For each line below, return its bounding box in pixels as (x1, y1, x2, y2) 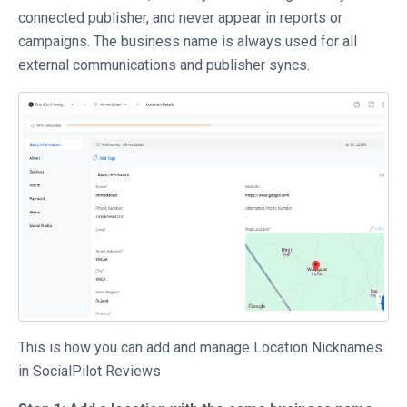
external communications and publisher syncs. (18, 56, 313, 74)
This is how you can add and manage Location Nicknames (18, 339, 382, 356)
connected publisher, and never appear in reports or (18, 9, 342, 27)
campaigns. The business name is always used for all (18, 33, 357, 51)
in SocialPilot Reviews (18, 362, 164, 380)
